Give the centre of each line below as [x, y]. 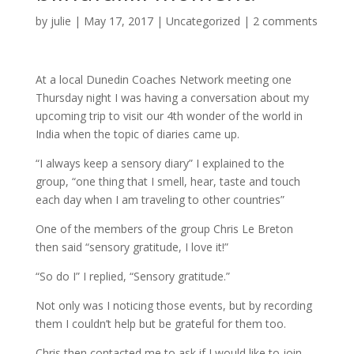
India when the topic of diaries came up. [137, 134]
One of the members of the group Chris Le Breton [164, 228]
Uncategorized [203, 21]
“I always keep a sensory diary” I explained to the [160, 163]
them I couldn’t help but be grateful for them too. [160, 323]
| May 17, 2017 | [118, 21]
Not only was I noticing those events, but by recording [173, 305]
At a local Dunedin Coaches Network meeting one [163, 79]
